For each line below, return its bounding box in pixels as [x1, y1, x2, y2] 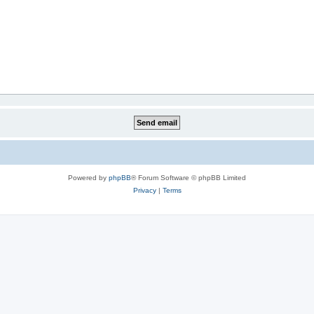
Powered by [68, 174, 109, 182]
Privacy [132, 186, 156, 194]
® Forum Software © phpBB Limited [131, 174, 246, 182]
